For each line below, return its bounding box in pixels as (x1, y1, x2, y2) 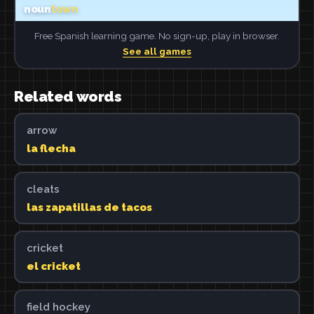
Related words (14, 88, 122, 105)
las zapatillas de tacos (26, 200, 152, 214)
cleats (26, 182, 60, 196)
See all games (123, 45, 191, 57)
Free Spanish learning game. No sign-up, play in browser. (34, 29, 280, 41)
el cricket (26, 259, 81, 273)
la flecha (26, 142, 76, 155)
